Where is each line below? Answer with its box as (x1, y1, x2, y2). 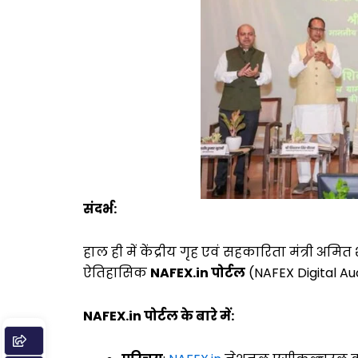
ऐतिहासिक (83, 263, 150, 282)
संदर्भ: (83, 199, 117, 218)
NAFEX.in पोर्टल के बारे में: (83, 306, 234, 325)
